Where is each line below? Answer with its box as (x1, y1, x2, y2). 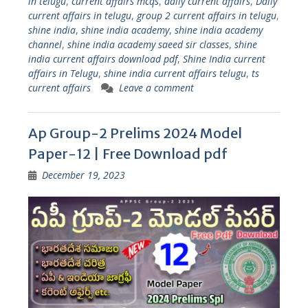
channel (27, 37, 62, 51)
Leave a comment (118, 80, 194, 94)
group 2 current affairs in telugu (136, 8, 276, 22)
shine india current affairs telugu (103, 66, 246, 80)
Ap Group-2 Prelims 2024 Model (27, 124, 242, 142)
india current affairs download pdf (27, 52, 177, 65)
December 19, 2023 (41, 168, 125, 181)
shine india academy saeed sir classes (67, 37, 229, 51)
